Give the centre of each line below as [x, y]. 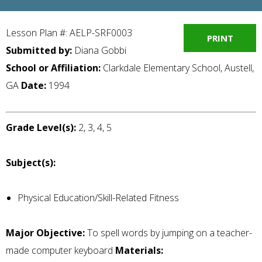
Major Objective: [46, 233]
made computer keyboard [61, 251]
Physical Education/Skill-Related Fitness [98, 198]
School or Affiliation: [53, 68]
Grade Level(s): [41, 128]
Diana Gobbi [99, 50]
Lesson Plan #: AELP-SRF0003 [69, 33]
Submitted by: [39, 50]
